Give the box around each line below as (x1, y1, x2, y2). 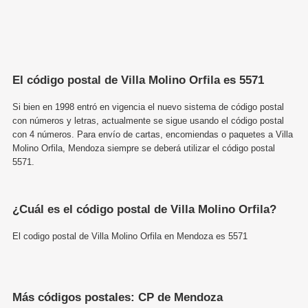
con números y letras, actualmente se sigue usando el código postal (12, 115, 284, 126)
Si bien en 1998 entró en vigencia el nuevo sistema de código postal (12, 101, 284, 112)
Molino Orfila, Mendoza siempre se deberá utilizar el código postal (12, 142, 275, 153)
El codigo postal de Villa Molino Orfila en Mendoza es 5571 (12, 230, 247, 241)
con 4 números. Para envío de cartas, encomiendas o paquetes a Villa (12, 129, 293, 140)
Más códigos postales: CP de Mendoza (12, 290, 223, 304)
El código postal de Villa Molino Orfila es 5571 (12, 73, 264, 87)
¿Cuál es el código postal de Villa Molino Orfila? (12, 202, 276, 216)
